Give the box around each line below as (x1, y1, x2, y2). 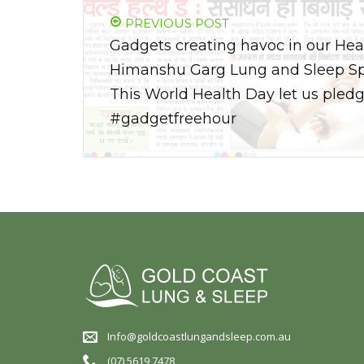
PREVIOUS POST (122, 15, 229, 31)
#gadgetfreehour (110, 110, 236, 128)
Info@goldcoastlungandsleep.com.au (107, 329, 291, 344)
